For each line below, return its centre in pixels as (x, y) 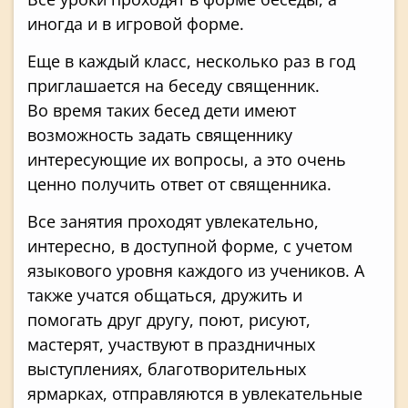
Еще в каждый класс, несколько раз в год (191, 61)
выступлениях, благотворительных (167, 369)
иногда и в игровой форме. (136, 23)
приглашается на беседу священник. (173, 85)
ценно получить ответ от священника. (179, 184)
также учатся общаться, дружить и (165, 296)
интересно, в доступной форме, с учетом (190, 246)
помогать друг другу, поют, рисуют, (169, 320)
